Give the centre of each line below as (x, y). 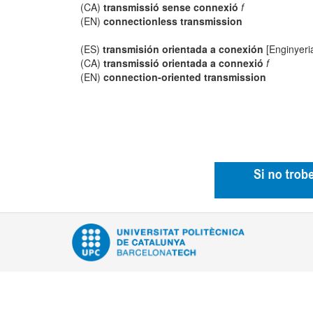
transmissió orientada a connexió (184, 63)
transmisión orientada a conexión (183, 49)
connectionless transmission (173, 21)
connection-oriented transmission (185, 77)
